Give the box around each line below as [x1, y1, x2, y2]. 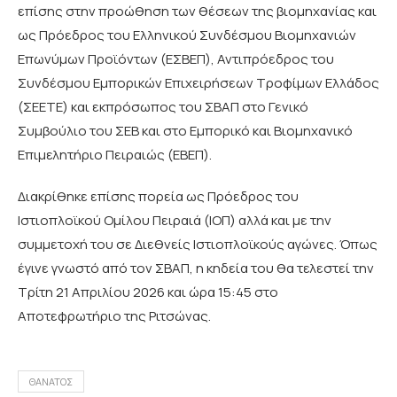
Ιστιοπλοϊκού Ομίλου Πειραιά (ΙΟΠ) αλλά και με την [18, 211, 331, 230]
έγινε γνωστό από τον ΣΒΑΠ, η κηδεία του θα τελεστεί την [18, 259, 374, 277]
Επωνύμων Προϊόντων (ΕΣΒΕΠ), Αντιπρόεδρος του [18, 50, 334, 68]
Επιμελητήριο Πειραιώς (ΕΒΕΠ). [18, 145, 212, 164]
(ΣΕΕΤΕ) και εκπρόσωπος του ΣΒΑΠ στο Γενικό [18, 97, 308, 116]
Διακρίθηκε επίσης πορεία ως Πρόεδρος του [18, 187, 299, 206]
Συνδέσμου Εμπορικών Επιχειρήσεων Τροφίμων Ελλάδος [18, 74, 379, 92]
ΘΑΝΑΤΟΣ [29, 375, 73, 388]
